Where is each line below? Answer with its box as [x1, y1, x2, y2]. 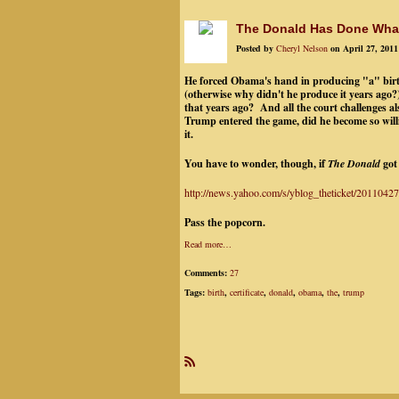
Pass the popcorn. [184, 215, 265, 230]
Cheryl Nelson [276, 42, 328, 54]
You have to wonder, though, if [184, 156, 328, 171]
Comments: [184, 266, 230, 279]
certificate [230, 286, 264, 298]
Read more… [184, 238, 232, 250]
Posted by [236, 42, 276, 54]
